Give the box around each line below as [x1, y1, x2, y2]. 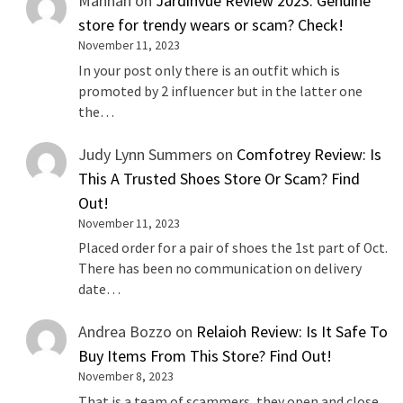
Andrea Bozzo [78, 321, 173, 343]
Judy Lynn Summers [78, 143, 213, 165]
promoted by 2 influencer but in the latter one [78, 82, 363, 100]
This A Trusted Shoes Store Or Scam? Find [78, 167, 361, 189]
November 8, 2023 [78, 369, 175, 385]
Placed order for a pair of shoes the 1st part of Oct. [78, 239, 389, 257]
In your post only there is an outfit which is [78, 61, 341, 79]
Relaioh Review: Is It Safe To [196, 321, 389, 343]
